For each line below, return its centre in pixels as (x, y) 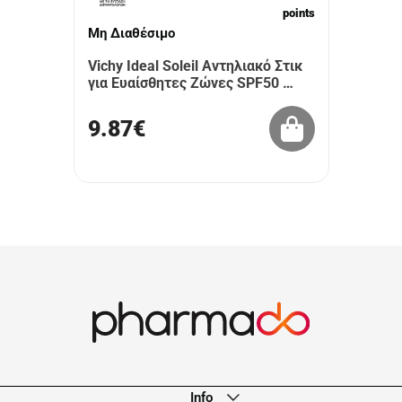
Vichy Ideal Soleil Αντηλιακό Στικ (195, 66)
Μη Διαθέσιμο (131, 33)
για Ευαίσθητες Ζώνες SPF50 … (190, 83)
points (298, 13)
